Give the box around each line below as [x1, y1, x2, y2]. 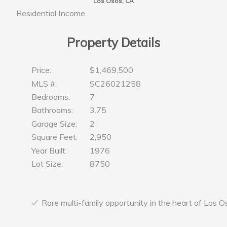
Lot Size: [31, 159, 63, 169]
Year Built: [31, 145, 67, 156]
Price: [31, 65, 52, 75]
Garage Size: [31, 118, 78, 129]
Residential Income [16, 8, 86, 19]
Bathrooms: [31, 105, 73, 116]
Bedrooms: [31, 92, 70, 102]
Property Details [67, 34, 160, 50]
